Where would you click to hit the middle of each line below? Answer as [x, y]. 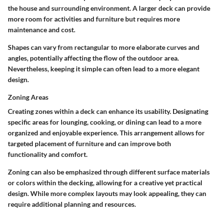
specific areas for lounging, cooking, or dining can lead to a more [105, 122]
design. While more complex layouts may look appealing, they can [107, 194]
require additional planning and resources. [72, 204]
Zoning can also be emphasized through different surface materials [109, 172]
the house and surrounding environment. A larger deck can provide [109, 8]
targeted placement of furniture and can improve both [89, 144]
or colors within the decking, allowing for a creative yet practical [105, 183]
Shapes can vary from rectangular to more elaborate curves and [104, 47]
